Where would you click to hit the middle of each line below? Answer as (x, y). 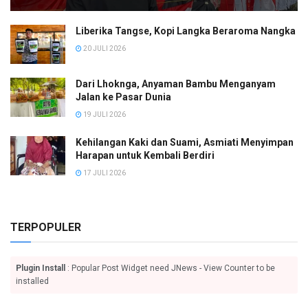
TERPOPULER (46, 228)
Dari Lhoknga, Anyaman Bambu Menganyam (176, 84)
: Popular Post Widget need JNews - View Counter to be (170, 268)
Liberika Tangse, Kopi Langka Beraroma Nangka (186, 31)
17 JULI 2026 (104, 173)
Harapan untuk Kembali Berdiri (145, 156)
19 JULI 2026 (104, 115)
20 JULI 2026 (104, 48)
